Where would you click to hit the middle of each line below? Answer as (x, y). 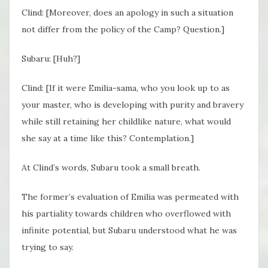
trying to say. (48, 247)
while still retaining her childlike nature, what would (126, 122)
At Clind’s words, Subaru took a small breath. (111, 168)
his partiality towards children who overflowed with (126, 214)
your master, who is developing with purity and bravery (133, 105)
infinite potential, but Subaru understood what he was (129, 231)
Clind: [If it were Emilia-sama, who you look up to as (126, 88)
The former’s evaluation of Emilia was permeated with (130, 197)
